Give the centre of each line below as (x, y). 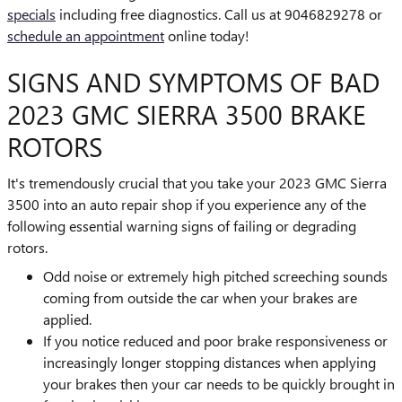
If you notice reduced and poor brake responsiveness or (215, 340)
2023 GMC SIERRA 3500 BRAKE (187, 114)
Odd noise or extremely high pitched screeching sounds (215, 275)
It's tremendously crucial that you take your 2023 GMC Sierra (197, 182)
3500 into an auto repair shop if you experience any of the (187, 204)
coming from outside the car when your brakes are (200, 297)
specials (31, 14)
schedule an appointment (86, 35)
